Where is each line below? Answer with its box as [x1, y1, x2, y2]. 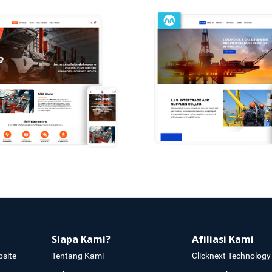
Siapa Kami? [52, 232, 111, 247]
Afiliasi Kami [191, 232, 254, 247]
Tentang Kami [52, 250, 104, 260]
